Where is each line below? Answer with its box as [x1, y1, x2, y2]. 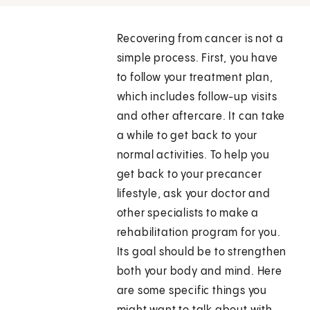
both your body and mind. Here [116, 266, 282, 278]
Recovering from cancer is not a [116, 33, 284, 46]
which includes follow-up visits [116, 91, 277, 104]
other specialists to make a [116, 208, 259, 220]
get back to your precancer [116, 169, 262, 181]
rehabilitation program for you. [116, 227, 281, 239]
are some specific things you [116, 285, 268, 298]
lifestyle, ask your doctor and [116, 188, 271, 201]
